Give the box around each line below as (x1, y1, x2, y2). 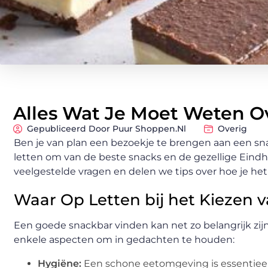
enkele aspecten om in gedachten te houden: (14, 233, 234, 245)
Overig (218, 123, 247, 134)
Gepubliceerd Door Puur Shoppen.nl (27, 123, 186, 134)
